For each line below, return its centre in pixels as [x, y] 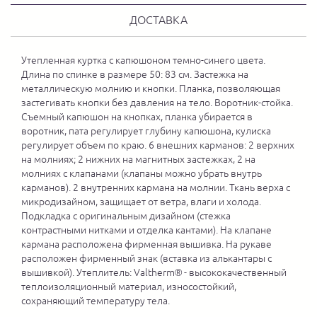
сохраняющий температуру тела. [98, 301]
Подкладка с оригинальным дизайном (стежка [126, 216]
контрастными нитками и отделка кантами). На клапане [146, 230]
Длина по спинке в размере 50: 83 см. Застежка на [135, 74]
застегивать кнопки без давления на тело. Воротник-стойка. [157, 103]
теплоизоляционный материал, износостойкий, [129, 287]
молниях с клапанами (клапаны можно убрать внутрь [142, 173]
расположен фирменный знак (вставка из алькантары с [146, 258]
